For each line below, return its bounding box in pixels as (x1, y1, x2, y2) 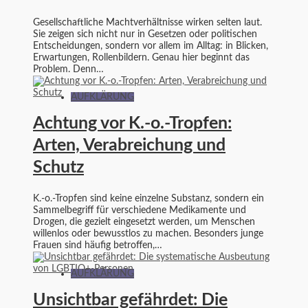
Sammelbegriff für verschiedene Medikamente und (33, 206, 246, 216)
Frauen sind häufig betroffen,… (33, 241, 162, 251)
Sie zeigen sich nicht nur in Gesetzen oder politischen (33, 29, 257, 39)
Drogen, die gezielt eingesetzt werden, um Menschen (33, 217, 255, 228)
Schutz (33, 159, 84, 177)
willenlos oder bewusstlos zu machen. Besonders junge (33, 229, 263, 239)
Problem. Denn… (33, 64, 104, 74)
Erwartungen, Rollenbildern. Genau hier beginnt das (33, 52, 250, 63)
